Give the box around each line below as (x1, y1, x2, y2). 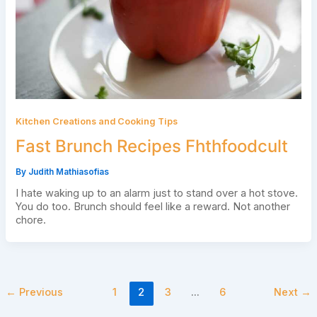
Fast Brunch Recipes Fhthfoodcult (15, 135, 288, 156)
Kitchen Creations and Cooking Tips (15, 115, 178, 127)
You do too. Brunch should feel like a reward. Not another (15, 200, 290, 214)
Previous (16, 286, 63, 299)
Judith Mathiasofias (28, 167, 109, 178)
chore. (15, 214, 46, 227)
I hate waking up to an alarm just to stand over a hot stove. (15, 187, 298, 200)
